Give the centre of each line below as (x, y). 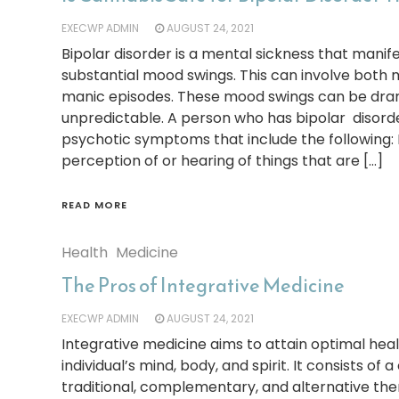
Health (84, 252)
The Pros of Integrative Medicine (203, 285)
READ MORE (94, 205)
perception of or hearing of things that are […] (222, 161)
